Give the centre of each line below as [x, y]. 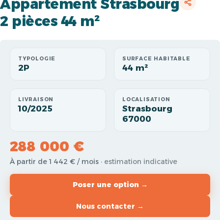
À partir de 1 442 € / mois [55, 162]
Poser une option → [110, 185]
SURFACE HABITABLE [156, 59]
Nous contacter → [110, 206]
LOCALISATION [146, 99]
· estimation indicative [139, 162]
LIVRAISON [36, 99]
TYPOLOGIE [37, 59]
